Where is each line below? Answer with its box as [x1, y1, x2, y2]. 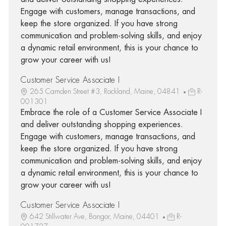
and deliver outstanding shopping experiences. [20, 120, 183, 129]
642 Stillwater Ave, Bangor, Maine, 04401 [29, 212, 161, 220]
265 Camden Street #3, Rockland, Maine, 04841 [29, 87, 182, 95]
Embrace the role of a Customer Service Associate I [20, 108, 202, 117]
